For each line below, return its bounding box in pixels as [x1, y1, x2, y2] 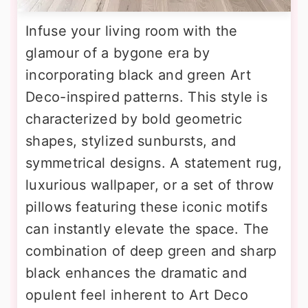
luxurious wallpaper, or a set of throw [25, 176, 274, 193]
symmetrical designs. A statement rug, [25, 154, 283, 171]
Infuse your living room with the [25, 22, 238, 39]
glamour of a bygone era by [25, 44, 210, 61]
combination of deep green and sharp [25, 242, 277, 259]
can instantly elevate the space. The [25, 220, 269, 237]
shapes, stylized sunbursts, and [25, 132, 236, 149]
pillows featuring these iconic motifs [25, 198, 268, 215]
